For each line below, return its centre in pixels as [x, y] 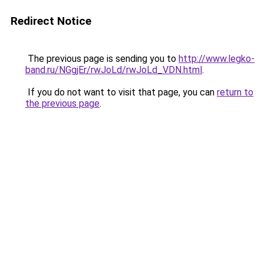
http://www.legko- [217, 59]
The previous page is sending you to [102, 59]
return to [235, 92]
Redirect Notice [51, 21]
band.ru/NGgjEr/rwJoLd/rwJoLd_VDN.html [114, 70]
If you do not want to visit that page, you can [121, 92]
